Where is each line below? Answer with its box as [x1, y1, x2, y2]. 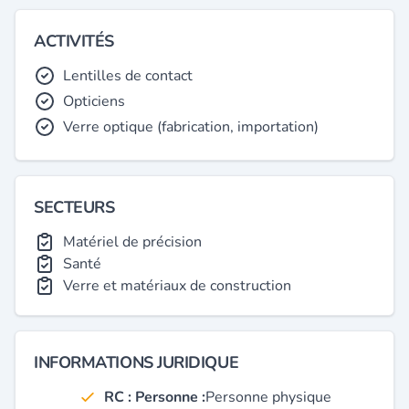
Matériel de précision [63, 232, 202, 252]
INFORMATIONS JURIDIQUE [34, 351, 239, 373]
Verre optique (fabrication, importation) [63, 117, 319, 137]
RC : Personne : [103, 387, 205, 407]
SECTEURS [34, 196, 115, 218]
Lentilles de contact [63, 66, 193, 86]
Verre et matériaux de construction [63, 276, 291, 296]
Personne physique [204, 387, 331, 407]
